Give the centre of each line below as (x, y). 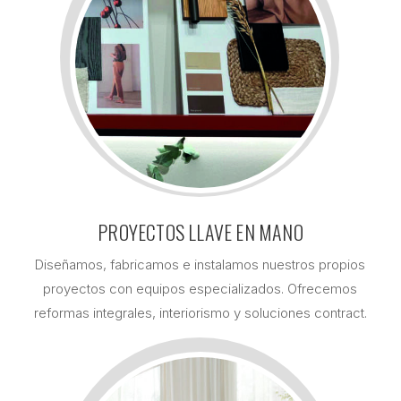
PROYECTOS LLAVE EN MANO (200, 232)
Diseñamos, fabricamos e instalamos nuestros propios (200, 265)
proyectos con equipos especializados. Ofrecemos (200, 289)
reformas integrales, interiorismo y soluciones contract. (200, 313)
